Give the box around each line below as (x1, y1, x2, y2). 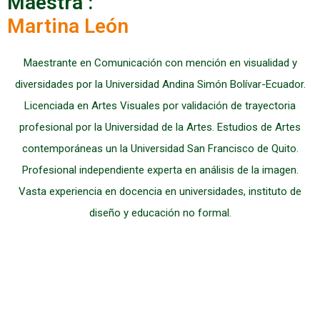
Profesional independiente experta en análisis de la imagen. (21, 164, 299, 176)
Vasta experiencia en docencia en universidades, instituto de (19, 185, 301, 198)
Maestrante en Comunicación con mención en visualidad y (23, 56, 297, 69)
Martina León (7, 14, 129, 38)
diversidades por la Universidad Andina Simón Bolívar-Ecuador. (14, 78, 306, 91)
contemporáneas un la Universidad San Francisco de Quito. (21, 142, 299, 155)
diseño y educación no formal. (89, 206, 231, 219)
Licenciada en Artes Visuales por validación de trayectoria (24, 99, 296, 112)
